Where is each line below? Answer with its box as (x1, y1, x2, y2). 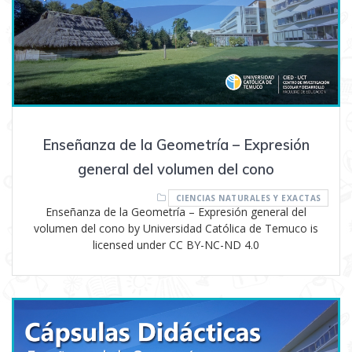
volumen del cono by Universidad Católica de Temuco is (34, 221, 318, 236)
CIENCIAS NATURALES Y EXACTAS (175, 192, 321, 204)
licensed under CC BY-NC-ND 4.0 (93, 237, 259, 253)
